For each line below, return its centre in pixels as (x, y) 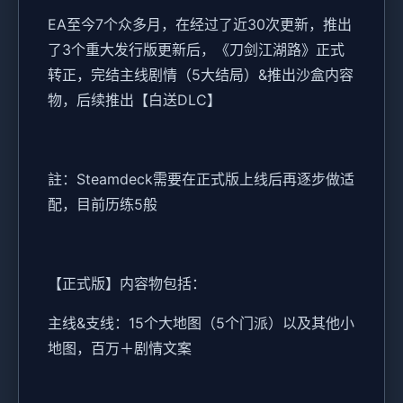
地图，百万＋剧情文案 (120, 349)
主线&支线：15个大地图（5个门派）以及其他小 (201, 323)
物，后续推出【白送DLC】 (134, 100)
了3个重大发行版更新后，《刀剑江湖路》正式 (196, 50)
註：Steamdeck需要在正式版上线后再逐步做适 (201, 179)
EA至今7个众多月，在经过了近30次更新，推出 (200, 25)
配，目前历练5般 (103, 205)
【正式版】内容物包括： (127, 284)
